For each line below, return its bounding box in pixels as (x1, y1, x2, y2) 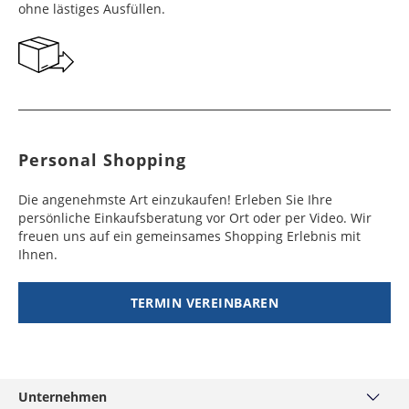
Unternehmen (17, 388, 107, 405)
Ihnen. (17, 246, 58, 263)
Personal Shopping (17, 149, 186, 171)
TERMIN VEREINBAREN (130, 293, 279, 311)
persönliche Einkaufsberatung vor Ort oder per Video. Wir (17, 209, 372, 226)
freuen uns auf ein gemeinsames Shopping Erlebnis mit (17, 227, 361, 245)
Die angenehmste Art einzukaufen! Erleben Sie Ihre (17, 191, 332, 208)
